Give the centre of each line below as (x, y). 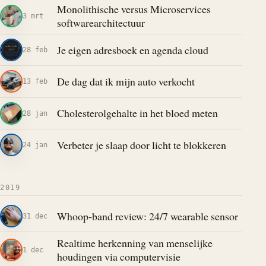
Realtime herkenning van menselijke (134, 243)
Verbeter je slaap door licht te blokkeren (141, 145)
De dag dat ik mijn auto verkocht (126, 81)
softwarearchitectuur (101, 22)
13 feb (35, 81)
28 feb (35, 50)
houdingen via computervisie (118, 257)
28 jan (35, 113)
